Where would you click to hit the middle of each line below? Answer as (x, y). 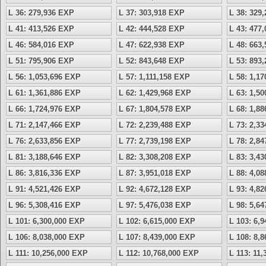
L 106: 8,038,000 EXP (47, 237)
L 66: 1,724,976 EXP (45, 109)
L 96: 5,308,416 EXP (45, 205)
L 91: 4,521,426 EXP (45, 189)
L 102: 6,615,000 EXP (157, 221)
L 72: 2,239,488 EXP (155, 125)
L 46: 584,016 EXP (41, 45)
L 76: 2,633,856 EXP (45, 141)
